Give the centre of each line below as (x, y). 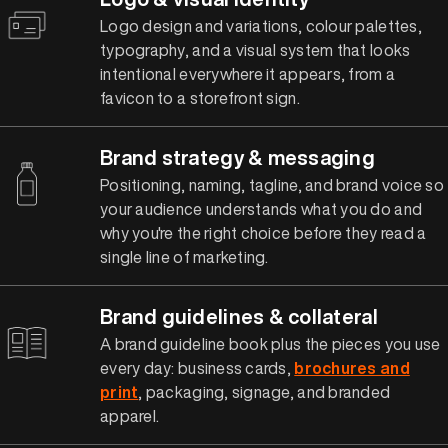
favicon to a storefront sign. (200, 97)
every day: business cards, (197, 367)
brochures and (352, 367)
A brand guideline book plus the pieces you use (270, 343)
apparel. (130, 415)
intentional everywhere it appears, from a (248, 73)
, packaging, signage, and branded (264, 391)
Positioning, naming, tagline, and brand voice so (272, 184)
